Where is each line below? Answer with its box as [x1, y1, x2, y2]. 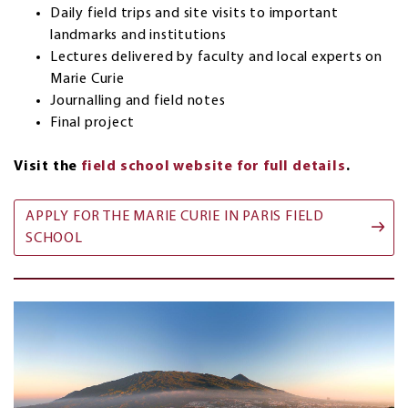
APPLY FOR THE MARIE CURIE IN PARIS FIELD [25, 209, 324, 225]
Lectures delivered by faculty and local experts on [50, 50, 382, 66]
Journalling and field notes [50, 94, 226, 109]
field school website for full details [81, 159, 346, 175]
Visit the [14, 159, 81, 175]
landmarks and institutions [50, 28, 227, 44]
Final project [50, 116, 135, 131]
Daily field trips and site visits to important [50, 6, 339, 22]
